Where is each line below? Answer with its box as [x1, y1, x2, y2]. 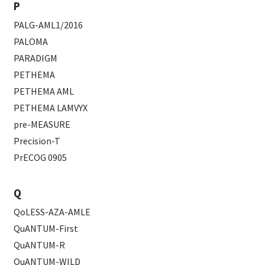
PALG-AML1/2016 [14, 19, 83, 31]
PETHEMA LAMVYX [14, 102, 88, 114]
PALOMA [14, 35, 49, 48]
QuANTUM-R [14, 239, 66, 251]
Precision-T [14, 135, 62, 147]
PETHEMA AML [14, 85, 75, 98]
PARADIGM [14, 52, 58, 64]
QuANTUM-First [14, 222, 79, 235]
